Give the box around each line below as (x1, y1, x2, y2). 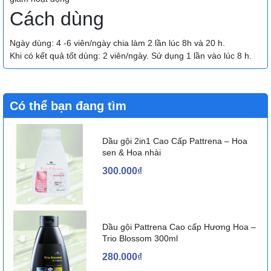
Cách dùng (10, 8, 104, 30)
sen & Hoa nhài (102, 147, 161, 157)
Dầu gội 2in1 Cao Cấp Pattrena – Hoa (102, 135, 247, 146)
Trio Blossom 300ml (102, 233, 178, 244)
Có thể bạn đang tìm (10, 99, 126, 113)
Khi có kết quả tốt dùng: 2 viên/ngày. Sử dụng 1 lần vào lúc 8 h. (10, 51, 252, 61)
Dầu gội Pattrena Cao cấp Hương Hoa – (102, 222, 256, 232)
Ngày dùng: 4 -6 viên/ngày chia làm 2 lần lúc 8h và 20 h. (10, 38, 225, 48)
